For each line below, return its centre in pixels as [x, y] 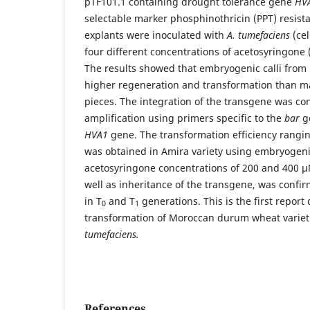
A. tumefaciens [258, 35]
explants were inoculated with [156, 35]
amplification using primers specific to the [184, 118]
